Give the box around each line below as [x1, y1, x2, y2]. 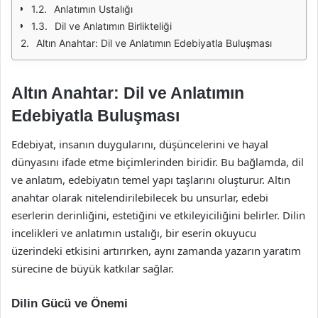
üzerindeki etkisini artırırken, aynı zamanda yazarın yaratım [11, 243, 301, 258]
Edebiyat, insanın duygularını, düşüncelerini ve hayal [11, 136, 268, 151]
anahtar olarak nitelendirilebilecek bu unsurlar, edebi [11, 190, 268, 204]
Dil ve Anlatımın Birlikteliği [55, 20, 172, 32]
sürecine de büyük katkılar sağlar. [11, 261, 174, 275]
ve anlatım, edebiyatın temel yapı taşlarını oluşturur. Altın [11, 172, 290, 187]
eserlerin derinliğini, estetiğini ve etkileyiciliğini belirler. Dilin [11, 207, 305, 222]
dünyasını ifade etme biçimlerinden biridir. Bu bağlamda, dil [11, 154, 304, 169]
